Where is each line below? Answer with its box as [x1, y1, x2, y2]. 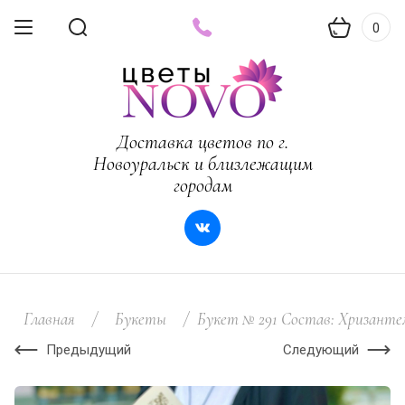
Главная [24, 308, 75, 329]
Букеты [115, 308, 166, 329]
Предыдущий [46, 342, 131, 358]
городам [173, 174, 232, 197]
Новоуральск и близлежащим [92, 152, 313, 175]
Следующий [283, 342, 359, 358]
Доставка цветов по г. [117, 130, 288, 154]
